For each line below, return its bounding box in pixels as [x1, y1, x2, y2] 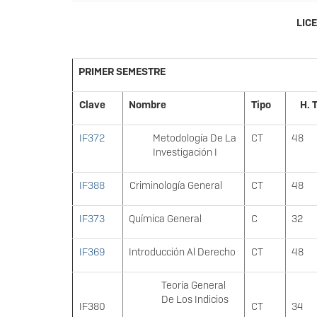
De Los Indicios [161, 293, 229, 306]
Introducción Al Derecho [129, 246, 236, 259]
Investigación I [152, 146, 217, 159]
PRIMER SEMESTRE [79, 65, 166, 79]
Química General [129, 212, 202, 226]
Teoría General [161, 279, 226, 292]
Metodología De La [152, 132, 236, 145]
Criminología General [129, 179, 222, 192]
